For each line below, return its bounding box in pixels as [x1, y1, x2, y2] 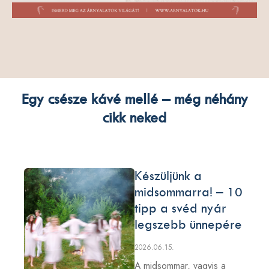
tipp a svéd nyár [134, 201, 226, 216]
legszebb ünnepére [134, 217, 242, 232]
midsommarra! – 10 [134, 184, 243, 199]
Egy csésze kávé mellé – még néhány [21, 90, 248, 107]
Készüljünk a [134, 168, 202, 183]
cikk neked [103, 109, 166, 126]
